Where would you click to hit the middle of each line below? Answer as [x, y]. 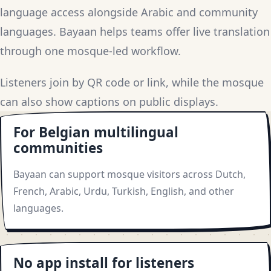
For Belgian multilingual [96, 132]
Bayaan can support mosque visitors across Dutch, [129, 175]
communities [58, 148]
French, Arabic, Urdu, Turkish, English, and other [124, 191]
